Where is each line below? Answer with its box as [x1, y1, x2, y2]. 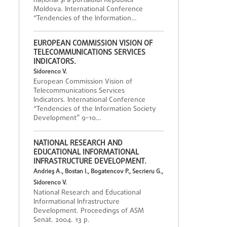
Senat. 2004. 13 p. [33, 215, 90, 225]
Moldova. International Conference [33, 4, 143, 15]
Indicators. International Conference [33, 95, 145, 105]
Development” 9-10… [33, 113, 101, 124]
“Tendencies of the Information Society [33, 104, 156, 115]
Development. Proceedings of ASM [33, 206, 144, 216]
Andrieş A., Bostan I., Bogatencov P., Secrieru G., [33, 167, 163, 176]
